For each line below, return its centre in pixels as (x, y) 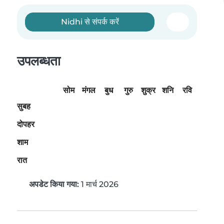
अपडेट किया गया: (54, 184)
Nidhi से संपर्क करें (90, 22)
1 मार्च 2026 (99, 184)
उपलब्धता (39, 61)
